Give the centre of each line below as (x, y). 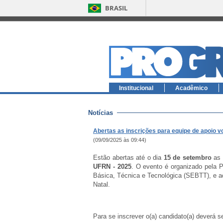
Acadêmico (191, 88)
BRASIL (116, 8)
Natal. (102, 184)
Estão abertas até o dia (128, 158)
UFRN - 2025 (112, 167)
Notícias (101, 113)
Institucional (136, 88)
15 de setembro (187, 158)
